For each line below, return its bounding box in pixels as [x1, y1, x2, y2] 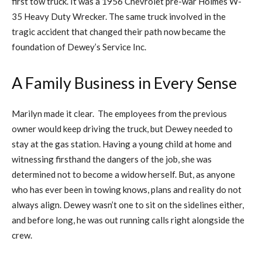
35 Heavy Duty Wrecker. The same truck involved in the [12, 11, 226, 22]
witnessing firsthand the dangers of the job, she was [12, 153, 212, 164]
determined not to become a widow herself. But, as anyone [12, 168, 235, 180]
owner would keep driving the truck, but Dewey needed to [12, 123, 233, 134]
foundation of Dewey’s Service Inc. [12, 41, 146, 52]
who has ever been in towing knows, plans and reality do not [12, 184, 242, 195]
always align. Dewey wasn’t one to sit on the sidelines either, [12, 199, 244, 210]
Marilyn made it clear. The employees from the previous [12, 108, 227, 119]
